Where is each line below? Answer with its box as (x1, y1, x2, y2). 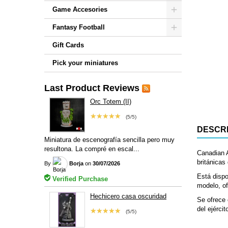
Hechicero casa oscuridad (90, 192, 166, 200)
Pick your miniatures (52, 59, 118, 67)
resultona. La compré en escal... (44, 145, 139, 153)
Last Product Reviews (44, 83, 139, 93)
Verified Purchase (50, 175, 108, 183)
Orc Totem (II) (90, 98, 131, 105)
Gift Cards (52, 41, 84, 49)
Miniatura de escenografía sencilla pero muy (44, 135, 175, 144)
